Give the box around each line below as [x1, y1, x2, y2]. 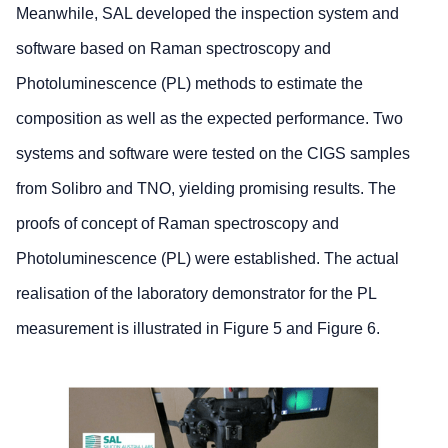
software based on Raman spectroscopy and [16, 39, 331, 57]
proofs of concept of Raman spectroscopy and [16, 214, 339, 232]
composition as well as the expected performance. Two [16, 109, 403, 127]
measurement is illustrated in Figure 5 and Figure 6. [16, 319, 380, 337]
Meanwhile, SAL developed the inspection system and [16, 4, 399, 22]
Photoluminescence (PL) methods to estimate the [16, 74, 363, 92]
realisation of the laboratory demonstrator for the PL [16, 284, 376, 302]
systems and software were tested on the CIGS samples [16, 144, 410, 162]
